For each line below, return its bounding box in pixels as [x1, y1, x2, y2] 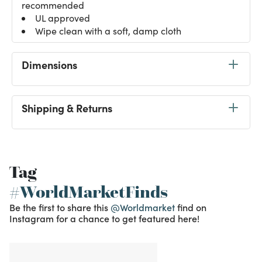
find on [177, 201, 206, 213]
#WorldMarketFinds [9, 181, 168, 202]
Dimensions [22, 57, 77, 72]
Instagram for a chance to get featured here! [9, 212, 199, 225]
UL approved [35, 12, 90, 24]
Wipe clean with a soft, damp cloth [35, 25, 181, 37]
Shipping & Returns [22, 100, 112, 115]
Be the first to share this [9, 201, 111, 213]
